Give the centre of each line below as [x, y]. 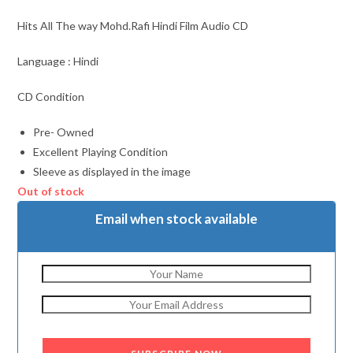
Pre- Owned [64, 132]
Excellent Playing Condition [101, 151]
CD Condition [51, 96]
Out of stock [51, 191]
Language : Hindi [58, 61]
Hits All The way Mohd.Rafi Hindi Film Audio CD [133, 25]
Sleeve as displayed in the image [112, 171]
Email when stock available [176, 218]
